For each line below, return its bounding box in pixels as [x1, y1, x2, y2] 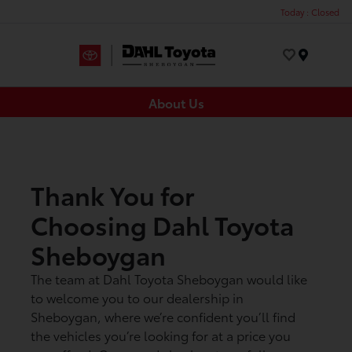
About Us [148, 93, 204, 112]
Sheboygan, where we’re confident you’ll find [31, 307, 296, 326]
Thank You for [31, 177, 195, 213]
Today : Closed [280, 5, 339, 18]
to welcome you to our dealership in [31, 288, 244, 307]
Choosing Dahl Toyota [31, 207, 295, 243]
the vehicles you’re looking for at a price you [31, 326, 291, 345]
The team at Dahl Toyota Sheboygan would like [31, 269, 308, 288]
